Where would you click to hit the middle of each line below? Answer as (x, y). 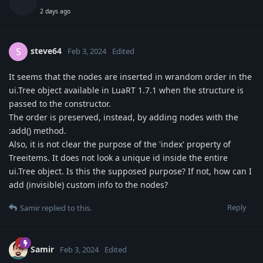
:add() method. (38, 130)
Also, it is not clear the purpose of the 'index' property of (120, 144)
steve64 (46, 50)
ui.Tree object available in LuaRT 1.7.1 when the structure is (126, 90)
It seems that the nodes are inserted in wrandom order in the (130, 76)
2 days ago (55, 11)
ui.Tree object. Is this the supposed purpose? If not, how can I (130, 171)
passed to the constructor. (60, 103)
